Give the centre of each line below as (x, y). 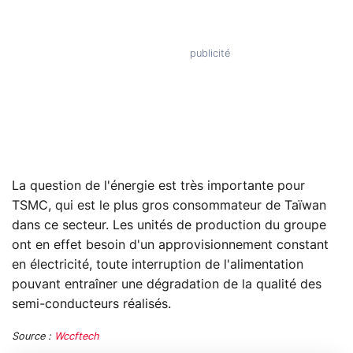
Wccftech (77, 337)
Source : (33, 337)
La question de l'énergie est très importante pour (158, 186)
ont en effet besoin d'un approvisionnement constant (170, 245)
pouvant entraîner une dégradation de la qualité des (167, 285)
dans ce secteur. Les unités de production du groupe (169, 226)
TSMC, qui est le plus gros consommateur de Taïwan (169, 206)
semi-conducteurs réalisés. (91, 305)
